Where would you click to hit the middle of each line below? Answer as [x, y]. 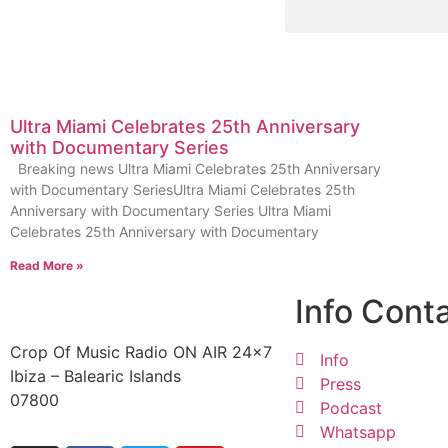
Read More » [47, 265]
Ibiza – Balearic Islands [95, 376]
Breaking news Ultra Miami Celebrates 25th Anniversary [195, 168]
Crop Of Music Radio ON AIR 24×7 [141, 352]
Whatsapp [358, 432]
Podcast [351, 408]
